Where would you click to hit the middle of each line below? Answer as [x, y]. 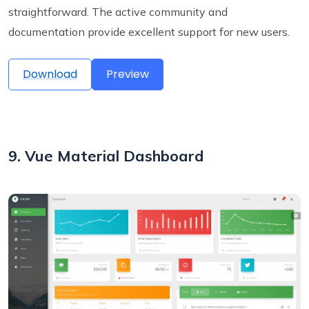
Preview [128, 74]
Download [50, 74]
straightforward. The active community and [118, 12]
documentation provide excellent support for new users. [149, 32]
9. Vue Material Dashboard [106, 156]
